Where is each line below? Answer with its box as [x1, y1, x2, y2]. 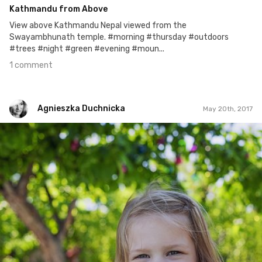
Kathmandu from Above [9, 4, 108, 15]
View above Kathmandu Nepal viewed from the [9, 20, 187, 31]
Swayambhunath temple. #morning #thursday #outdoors [9, 32, 229, 43]
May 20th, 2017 [203, 104, 253, 113]
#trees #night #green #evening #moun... [9, 44, 164, 54]
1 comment [9, 60, 53, 71]
